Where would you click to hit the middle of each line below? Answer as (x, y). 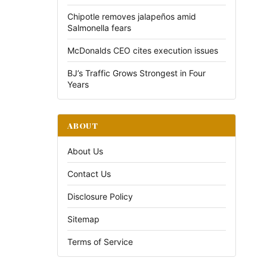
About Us (85, 151)
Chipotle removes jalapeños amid (132, 16)
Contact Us (89, 174)
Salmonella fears (99, 28)
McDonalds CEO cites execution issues (143, 50)
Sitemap (83, 219)
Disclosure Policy (100, 196)
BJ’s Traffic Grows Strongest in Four (136, 73)
